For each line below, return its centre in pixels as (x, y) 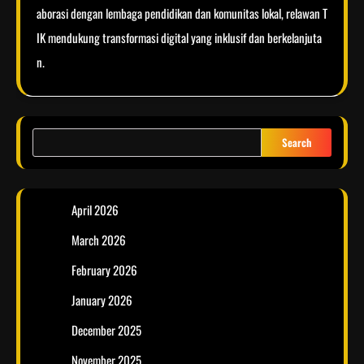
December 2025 (106, 330)
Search (297, 142)
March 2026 (99, 240)
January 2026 (102, 300)
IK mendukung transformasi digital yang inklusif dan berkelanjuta (179, 38)
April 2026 (95, 210)
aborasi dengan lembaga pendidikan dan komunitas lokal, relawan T (182, 13)
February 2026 (104, 270)
